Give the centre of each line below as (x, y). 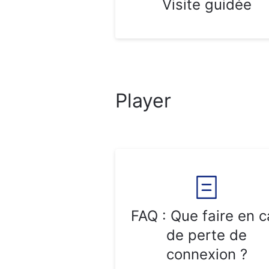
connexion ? (207, 254)
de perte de (207, 235)
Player (143, 101)
